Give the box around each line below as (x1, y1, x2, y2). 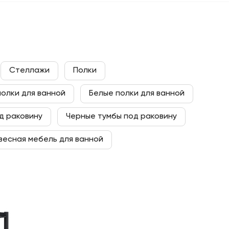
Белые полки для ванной (89, 89, 185, 98)
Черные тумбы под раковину (66, 112, 177, 121)
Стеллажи (9, 66, 50, 75)
